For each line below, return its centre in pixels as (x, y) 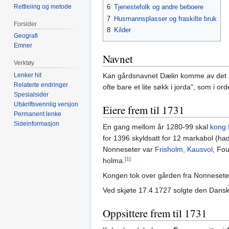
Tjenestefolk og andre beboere (159, 7)
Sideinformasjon (37, 124)
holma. (114, 161)
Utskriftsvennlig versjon (46, 105)
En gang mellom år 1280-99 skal (156, 127)
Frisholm (169, 150)
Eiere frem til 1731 (144, 110)
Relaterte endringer (41, 85)
